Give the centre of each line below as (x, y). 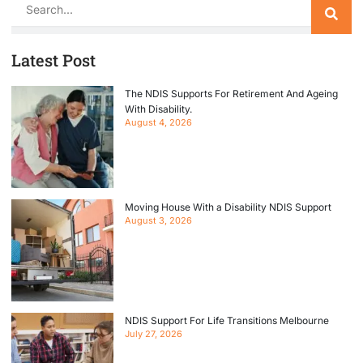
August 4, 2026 (158, 122)
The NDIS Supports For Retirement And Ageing (231, 93)
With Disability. (158, 109)
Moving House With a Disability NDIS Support (228, 207)
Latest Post (53, 60)
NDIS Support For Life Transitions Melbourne (227, 320)
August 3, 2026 (158, 220)
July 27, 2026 (154, 333)
